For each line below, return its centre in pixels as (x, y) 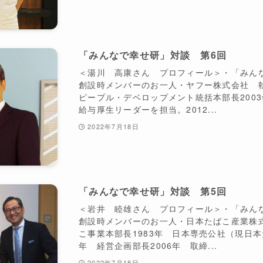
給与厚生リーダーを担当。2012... (148, 109)
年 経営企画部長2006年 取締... (148, 245)
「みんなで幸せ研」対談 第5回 (153, 191)
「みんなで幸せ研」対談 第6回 (153, 55)
